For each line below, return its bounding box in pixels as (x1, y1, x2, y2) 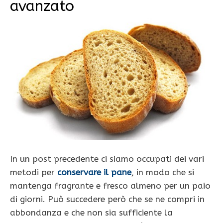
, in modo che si (131, 167, 194, 178)
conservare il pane (57, 167, 131, 178)
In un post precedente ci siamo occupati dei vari (10, 154, 204, 164)
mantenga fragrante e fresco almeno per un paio (10, 181, 211, 191)
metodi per (10, 167, 57, 178)
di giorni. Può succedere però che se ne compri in (10, 194, 205, 205)
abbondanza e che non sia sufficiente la (10, 208, 173, 218)
